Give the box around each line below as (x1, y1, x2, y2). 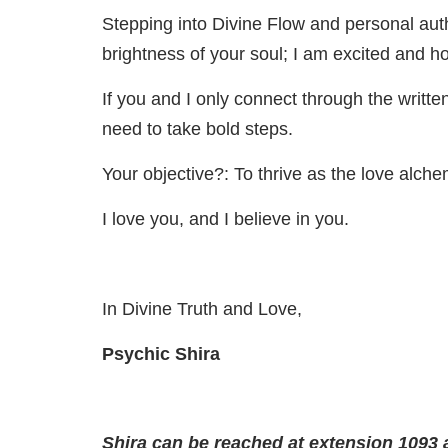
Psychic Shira (102, 344, 220, 365)
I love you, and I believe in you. (102, 209, 349, 230)
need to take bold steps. (102, 119, 293, 140)
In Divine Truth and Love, (102, 299, 302, 320)
